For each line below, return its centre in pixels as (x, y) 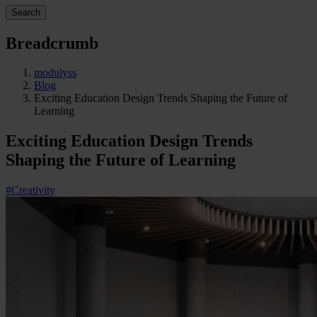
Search (26, 12)
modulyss (55, 73)
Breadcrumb (52, 43)
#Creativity (30, 190)
